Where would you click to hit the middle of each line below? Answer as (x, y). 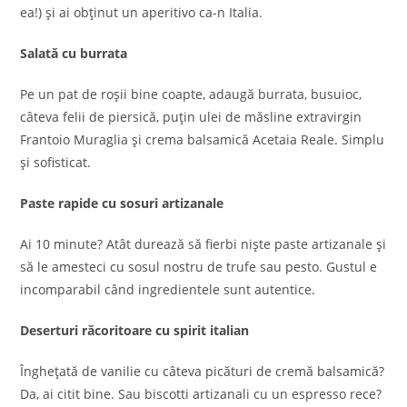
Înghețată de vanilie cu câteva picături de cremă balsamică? (203, 371)
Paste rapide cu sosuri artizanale (122, 203)
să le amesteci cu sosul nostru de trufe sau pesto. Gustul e (199, 267)
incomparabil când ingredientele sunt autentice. (168, 289)
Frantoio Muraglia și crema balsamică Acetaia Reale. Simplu (203, 139)
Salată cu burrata (74, 53)
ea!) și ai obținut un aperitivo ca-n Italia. (142, 12)
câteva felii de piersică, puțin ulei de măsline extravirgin (191, 117)
